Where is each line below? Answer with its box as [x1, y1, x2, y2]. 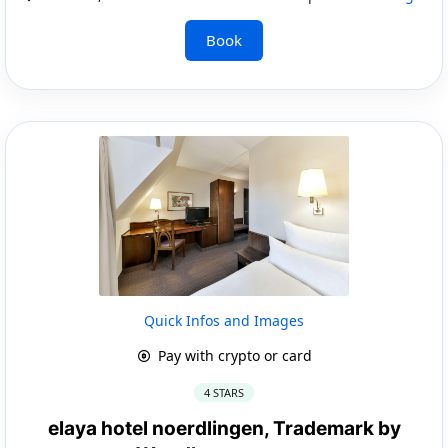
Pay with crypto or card [153, 345, 312, 365]
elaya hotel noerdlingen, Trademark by [47, 416, 401, 440]
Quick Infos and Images [144, 310, 304, 330]
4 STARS [204, 384, 244, 400]
